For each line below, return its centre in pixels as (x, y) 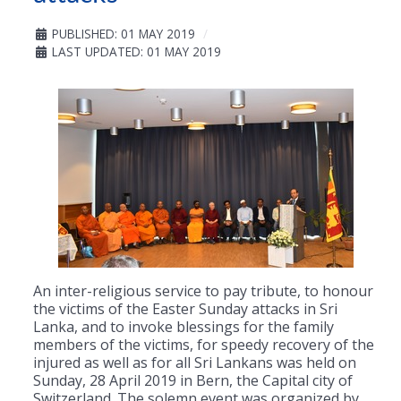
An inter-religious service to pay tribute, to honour (203, 291)
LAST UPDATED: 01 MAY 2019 (137, 52)
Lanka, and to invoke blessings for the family (183, 327)
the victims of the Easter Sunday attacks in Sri (185, 309)
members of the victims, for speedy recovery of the (204, 345)
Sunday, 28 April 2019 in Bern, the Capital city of (193, 381)
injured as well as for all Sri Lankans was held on (195, 363)
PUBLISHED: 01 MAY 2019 (124, 34)
